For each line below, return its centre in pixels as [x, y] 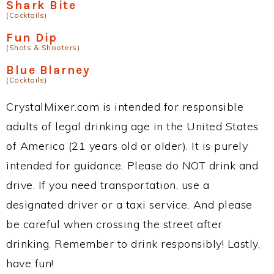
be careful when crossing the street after [114, 224]
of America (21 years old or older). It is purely [127, 146]
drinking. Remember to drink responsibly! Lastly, [133, 244]
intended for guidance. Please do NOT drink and [132, 165]
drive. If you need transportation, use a [108, 185]
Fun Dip [32, 38]
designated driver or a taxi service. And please [129, 205]
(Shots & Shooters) [43, 47]
